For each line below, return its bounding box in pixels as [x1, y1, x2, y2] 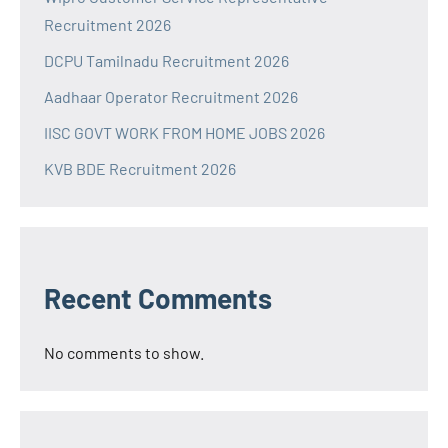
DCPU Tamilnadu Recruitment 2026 [44, 50, 289, 70]
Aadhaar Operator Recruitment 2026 [44, 86, 298, 106]
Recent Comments [44, 280, 272, 315]
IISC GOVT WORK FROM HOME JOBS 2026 [44, 122, 325, 142]
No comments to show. [44, 342, 204, 362]
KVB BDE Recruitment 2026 [44, 158, 236, 178]
